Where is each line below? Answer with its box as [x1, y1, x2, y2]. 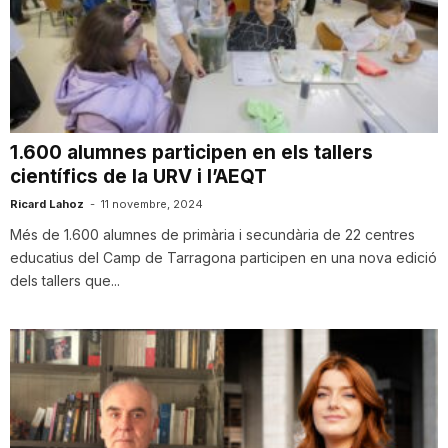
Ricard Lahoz [10, 197, 84, 212]
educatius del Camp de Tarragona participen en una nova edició [10, 249, 437, 267]
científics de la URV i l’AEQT [10, 165, 267, 189]
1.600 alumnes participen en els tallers [10, 141, 373, 165]
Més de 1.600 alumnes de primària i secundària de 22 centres [10, 226, 415, 244]
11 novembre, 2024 [101, 197, 203, 212]
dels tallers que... [10, 272, 120, 290]
